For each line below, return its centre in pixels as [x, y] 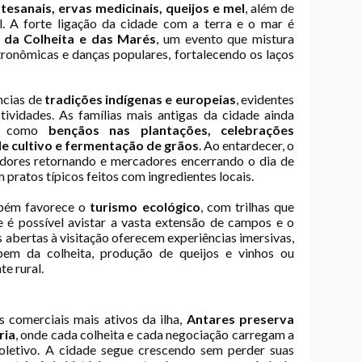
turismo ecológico [145, 206]
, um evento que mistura [225, 38]
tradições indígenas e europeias [140, 99]
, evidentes [265, 99]
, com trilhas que [247, 206]
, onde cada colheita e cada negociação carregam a [155, 334]
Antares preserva [240, 319]
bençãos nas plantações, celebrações [171, 130]
